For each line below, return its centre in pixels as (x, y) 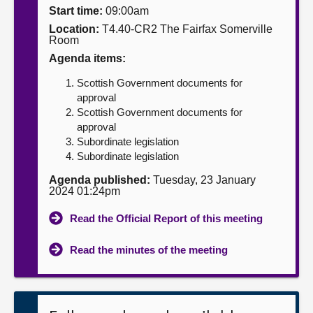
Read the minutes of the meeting (149, 250)
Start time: (76, 11)
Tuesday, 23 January (203, 180)
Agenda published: (100, 180)
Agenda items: (87, 58)
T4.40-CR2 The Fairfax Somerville (186, 29)
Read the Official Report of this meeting (166, 218)
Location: (74, 29)
